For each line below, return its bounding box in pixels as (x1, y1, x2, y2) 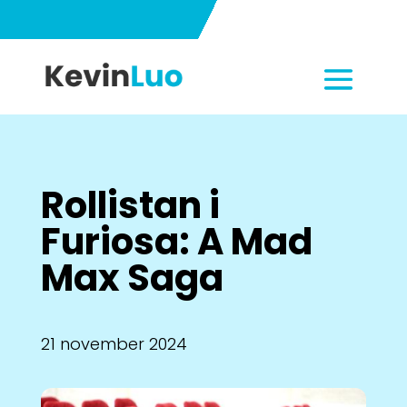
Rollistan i (40, 180, 220, 232)
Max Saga (40, 253, 223, 304)
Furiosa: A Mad (40, 216, 313, 268)
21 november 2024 (40, 333, 187, 356)
